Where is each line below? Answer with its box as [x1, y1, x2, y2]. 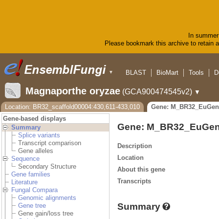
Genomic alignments [18, 194, 76, 202]
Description [117, 142, 152, 150]
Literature [11, 178, 38, 186]
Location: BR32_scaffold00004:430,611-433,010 [5, 103, 140, 111]
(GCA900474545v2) [122, 88, 192, 96]
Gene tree [18, 202, 46, 210]
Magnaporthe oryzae [25, 86, 120, 97]
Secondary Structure [18, 163, 76, 171]
